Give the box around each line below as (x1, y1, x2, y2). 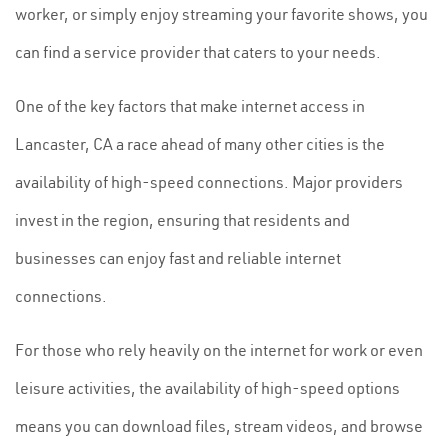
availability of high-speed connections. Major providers (15, 172, 403, 192)
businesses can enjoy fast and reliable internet (15, 248, 341, 268)
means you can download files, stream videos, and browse (15, 416, 423, 436)
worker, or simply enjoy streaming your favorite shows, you (15, 4, 428, 24)
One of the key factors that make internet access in (15, 96, 365, 116)
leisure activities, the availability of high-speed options (15, 378, 400, 398)
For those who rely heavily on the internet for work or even (15, 340, 423, 360)
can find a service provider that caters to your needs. (15, 42, 381, 62)
